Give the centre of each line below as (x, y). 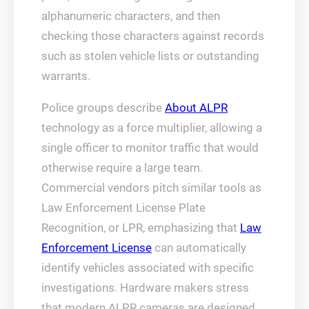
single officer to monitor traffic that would (150, 148)
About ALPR (196, 108)
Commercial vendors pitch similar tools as (151, 188)
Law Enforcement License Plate (123, 208)
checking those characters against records (153, 36)
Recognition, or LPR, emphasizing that (141, 228)
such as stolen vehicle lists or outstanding (150, 56)
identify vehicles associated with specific (148, 268)
